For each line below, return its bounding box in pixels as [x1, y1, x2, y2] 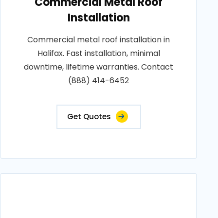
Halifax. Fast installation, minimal [37, 48, 160, 59]
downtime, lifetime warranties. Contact [24, 61, 174, 73]
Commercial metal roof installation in [27, 34, 170, 45]
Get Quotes [67, 111, 111, 122]
